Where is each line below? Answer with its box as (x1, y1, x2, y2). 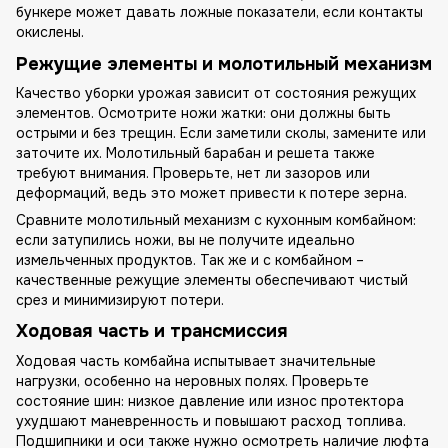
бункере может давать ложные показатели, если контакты (16, 3, 423, 22)
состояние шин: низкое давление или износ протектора (16, 391, 404, 410)
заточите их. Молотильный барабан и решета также (16, 143, 375, 162)
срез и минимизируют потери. (16, 290, 224, 309)
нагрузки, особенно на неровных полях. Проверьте (16, 371, 369, 390)
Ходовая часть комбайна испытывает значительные (16, 351, 376, 370)
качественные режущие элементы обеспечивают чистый (16, 270, 408, 289)
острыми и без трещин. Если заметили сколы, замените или (16, 123, 426, 142)
